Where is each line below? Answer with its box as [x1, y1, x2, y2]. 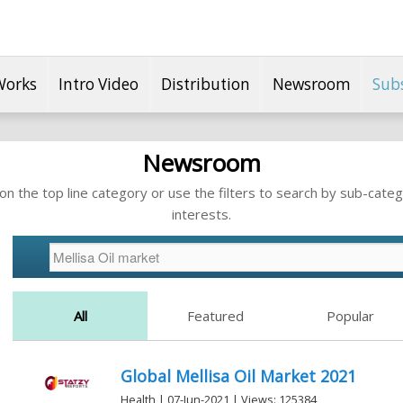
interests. [172, 205, 231, 223]
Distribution [161, 73, 250, 94]
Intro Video [58, 73, 139, 94]
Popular [326, 307, 374, 326]
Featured [186, 307, 244, 326]
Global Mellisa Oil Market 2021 [121, 365, 356, 388]
